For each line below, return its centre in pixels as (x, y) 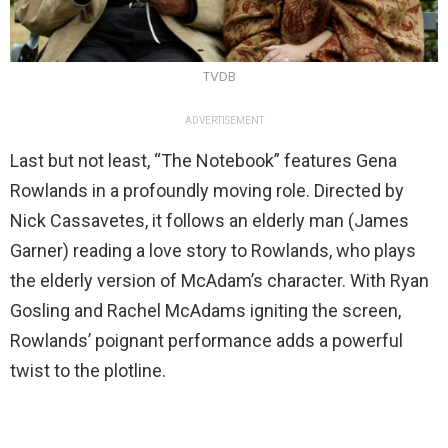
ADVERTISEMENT (224, 120)
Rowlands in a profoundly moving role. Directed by (207, 190)
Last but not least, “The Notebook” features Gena (203, 160)
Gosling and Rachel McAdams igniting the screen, (205, 310)
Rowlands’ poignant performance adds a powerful (206, 340)
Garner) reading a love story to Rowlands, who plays (213, 250)
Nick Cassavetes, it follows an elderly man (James (209, 220)
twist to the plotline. (88, 370)
